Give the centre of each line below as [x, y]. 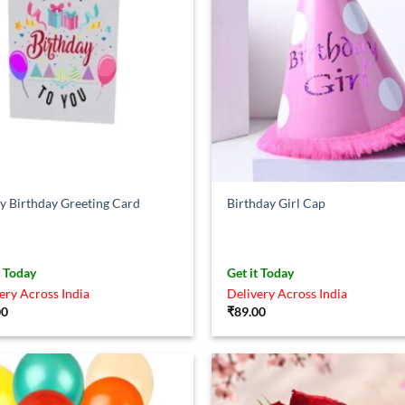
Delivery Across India [287, 294]
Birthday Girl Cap [277, 202]
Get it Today [261, 273]
